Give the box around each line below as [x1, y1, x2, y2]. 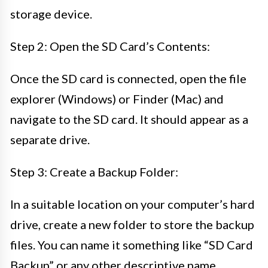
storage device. [10, 6, 92, 21]
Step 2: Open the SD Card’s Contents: [10, 38, 210, 53]
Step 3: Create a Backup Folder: [10, 164, 178, 179]
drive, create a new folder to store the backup [10, 217, 254, 232]
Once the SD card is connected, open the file [10, 71, 246, 86]
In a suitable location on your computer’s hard [10, 196, 255, 211]
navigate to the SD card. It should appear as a [10, 111, 248, 126]
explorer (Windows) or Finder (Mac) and [10, 91, 224, 106]
